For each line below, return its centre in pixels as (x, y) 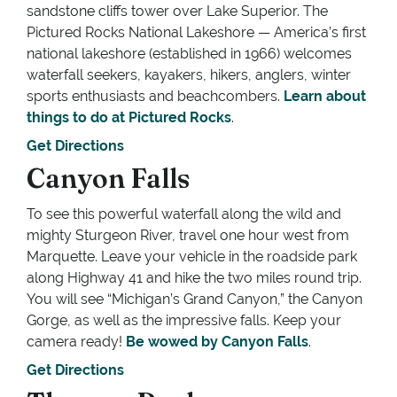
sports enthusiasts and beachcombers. (155, 97)
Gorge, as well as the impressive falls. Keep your (184, 321)
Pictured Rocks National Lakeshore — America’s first (196, 33)
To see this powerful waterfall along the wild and (184, 214)
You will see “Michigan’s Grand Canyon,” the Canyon (195, 300)
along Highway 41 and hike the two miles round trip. (194, 278)
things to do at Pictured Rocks (129, 118)
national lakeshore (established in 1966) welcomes (189, 54)
